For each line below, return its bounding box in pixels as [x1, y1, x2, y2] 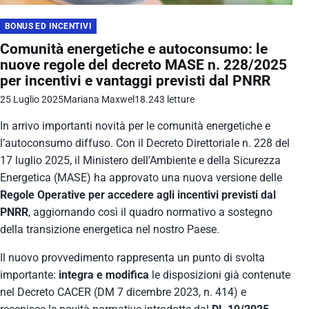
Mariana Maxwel [63, 94, 134, 106]
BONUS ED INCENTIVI [4, 21, 92, 31]
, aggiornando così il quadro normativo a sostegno [28, 206, 272, 219]
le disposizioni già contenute [149, 268, 290, 282]
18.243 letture [134, 94, 195, 106]
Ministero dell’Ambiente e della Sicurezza [83, 154, 281, 168]
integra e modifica [59, 268, 149, 282]
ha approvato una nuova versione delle [91, 171, 282, 185]
